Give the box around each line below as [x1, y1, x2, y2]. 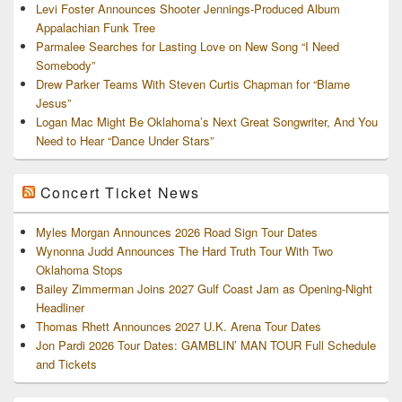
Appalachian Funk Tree [36, 18, 155, 36]
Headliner [36, 298, 84, 316]
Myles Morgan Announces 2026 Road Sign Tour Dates [36, 223, 318, 240]
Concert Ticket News [39, 181, 201, 203]
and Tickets [36, 354, 97, 372]
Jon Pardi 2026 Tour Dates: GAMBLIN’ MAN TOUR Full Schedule [36, 336, 376, 354]
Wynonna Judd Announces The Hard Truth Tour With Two [36, 241, 333, 259]
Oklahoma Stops [36, 260, 123, 278]
